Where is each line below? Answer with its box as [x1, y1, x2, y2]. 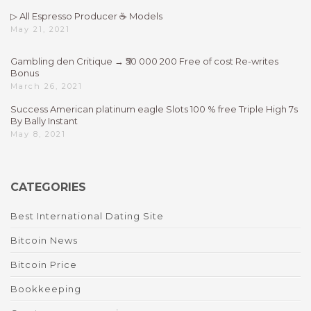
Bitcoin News [10, 235, 78, 246]
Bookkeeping [10, 283, 81, 295]
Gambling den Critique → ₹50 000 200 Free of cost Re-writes [10, 56, 278, 67]
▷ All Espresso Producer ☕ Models [10, 10, 162, 22]
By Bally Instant [10, 115, 78, 127]
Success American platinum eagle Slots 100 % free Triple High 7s [10, 103, 298, 115]
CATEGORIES [10, 180, 86, 194]
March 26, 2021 [10, 81, 83, 92]
